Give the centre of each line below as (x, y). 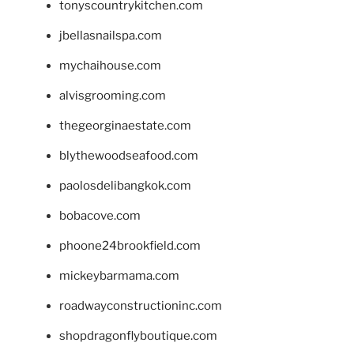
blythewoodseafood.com (129, 155)
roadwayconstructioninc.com (141, 305)
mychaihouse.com (110, 65)
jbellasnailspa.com (111, 35)
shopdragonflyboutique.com (138, 335)
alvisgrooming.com (113, 95)
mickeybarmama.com (119, 275)
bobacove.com (100, 215)
